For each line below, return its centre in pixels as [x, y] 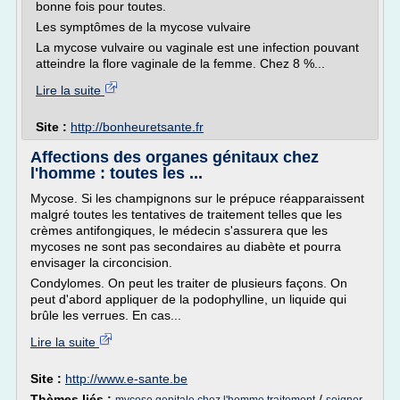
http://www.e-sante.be [126, 379]
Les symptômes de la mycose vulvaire [143, 27]
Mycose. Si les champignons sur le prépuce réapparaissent [197, 198]
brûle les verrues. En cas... [106, 315]
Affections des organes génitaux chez [175, 157]
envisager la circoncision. [101, 262]
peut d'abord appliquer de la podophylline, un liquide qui [188, 299]
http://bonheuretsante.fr [137, 127]
